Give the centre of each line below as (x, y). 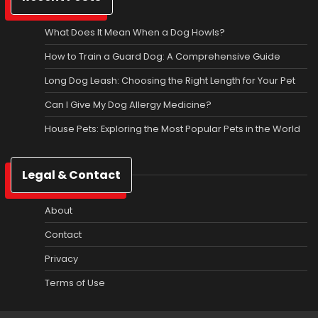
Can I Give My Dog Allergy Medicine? (128, 104)
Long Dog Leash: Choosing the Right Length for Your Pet (170, 80)
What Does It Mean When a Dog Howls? (135, 32)
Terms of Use (75, 283)
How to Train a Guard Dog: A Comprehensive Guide (163, 56)
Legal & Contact (71, 175)
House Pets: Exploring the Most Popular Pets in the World (172, 128)
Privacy (61, 258)
